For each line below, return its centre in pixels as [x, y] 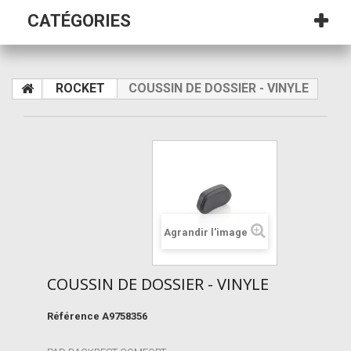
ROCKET [80, 89]
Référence [73, 317]
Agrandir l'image [206, 233]
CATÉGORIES [79, 21]
